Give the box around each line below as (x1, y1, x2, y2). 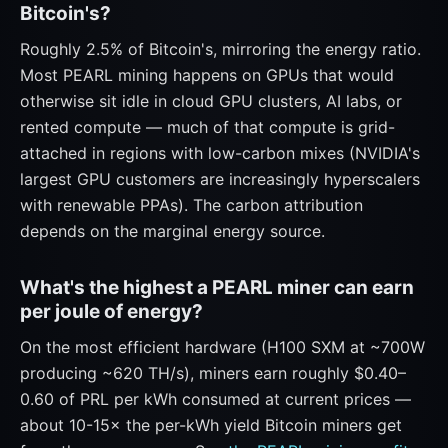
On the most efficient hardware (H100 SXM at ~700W (20, 337, 425, 357)
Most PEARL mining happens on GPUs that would (20, 65, 394, 85)
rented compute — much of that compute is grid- (20, 117, 395, 137)
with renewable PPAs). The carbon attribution (20, 195, 363, 215)
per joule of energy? (20, 300, 203, 323)
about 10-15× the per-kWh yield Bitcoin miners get (20, 415, 402, 435)
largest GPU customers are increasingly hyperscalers (20, 169, 420, 189)
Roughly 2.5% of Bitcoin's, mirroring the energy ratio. (20, 39, 421, 59)
